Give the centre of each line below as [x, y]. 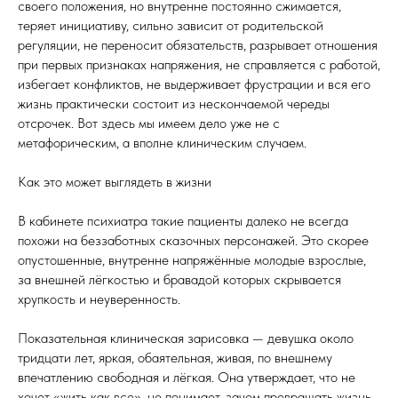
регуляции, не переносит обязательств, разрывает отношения [198, 45]
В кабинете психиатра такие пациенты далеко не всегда [183, 221]
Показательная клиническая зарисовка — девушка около [186, 338]
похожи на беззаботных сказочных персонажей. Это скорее [193, 240]
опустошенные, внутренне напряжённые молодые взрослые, [192, 260]
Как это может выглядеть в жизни [115, 182]
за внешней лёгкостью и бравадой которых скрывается [179, 279]
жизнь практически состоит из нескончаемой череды [174, 103]
